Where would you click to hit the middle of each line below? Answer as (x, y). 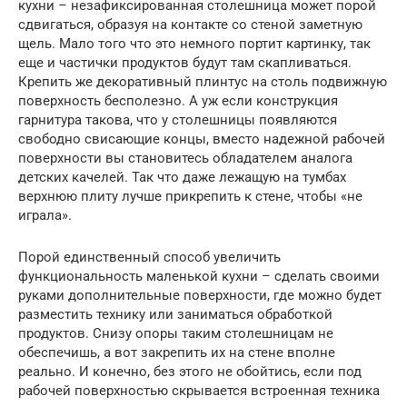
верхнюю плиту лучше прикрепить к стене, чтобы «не (190, 196)
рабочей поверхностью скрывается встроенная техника (199, 390)
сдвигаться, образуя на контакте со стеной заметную (190, 24)
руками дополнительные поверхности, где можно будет (200, 295)
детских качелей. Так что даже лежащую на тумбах (182, 177)
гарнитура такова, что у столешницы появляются (178, 119)
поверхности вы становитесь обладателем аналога (185, 158)
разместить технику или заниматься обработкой (175, 314)
